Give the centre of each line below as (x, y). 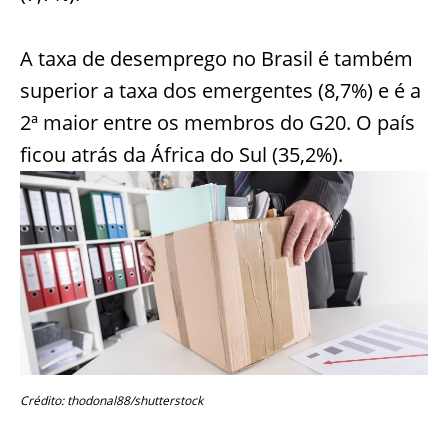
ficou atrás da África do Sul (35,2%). (181, 154)
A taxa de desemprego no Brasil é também (216, 58)
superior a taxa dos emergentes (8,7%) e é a (220, 90)
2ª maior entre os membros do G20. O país (217, 122)
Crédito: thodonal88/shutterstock (111, 400)
